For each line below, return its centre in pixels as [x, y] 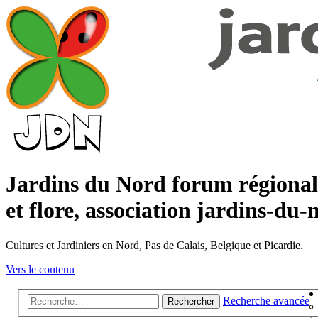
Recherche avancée [266, 301]
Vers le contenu [40, 269]
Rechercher [191, 302]
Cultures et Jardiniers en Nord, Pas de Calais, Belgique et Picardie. [154, 245]
